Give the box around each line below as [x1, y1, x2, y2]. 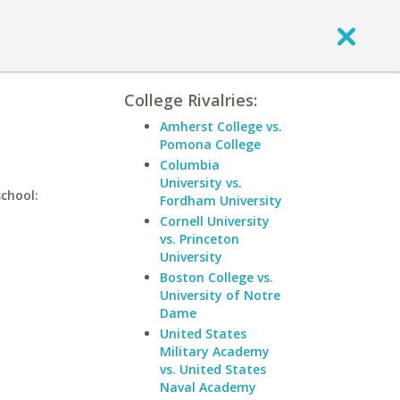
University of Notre [160, 287, 280, 304]
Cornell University [160, 212, 270, 229]
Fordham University [160, 192, 282, 209]
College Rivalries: [124, 89, 257, 111]
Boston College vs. [160, 269, 273, 286]
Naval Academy [160, 379, 256, 396]
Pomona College [160, 136, 261, 153]
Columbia [160, 156, 220, 173]
